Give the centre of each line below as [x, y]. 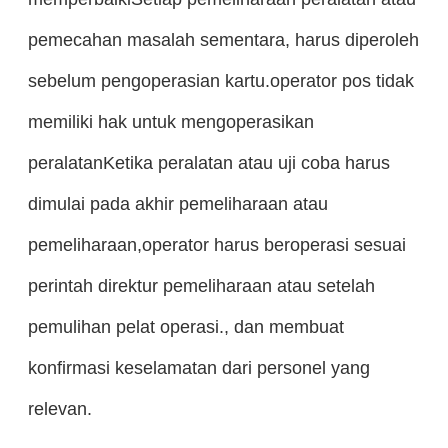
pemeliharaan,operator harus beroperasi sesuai [216, 245]
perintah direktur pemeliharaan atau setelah [201, 286]
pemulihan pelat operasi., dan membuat [185, 327]
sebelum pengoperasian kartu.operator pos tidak [220, 81]
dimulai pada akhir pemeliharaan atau [177, 204]
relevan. [59, 409]
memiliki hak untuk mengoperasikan [170, 122]
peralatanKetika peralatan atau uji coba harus [208, 163]
